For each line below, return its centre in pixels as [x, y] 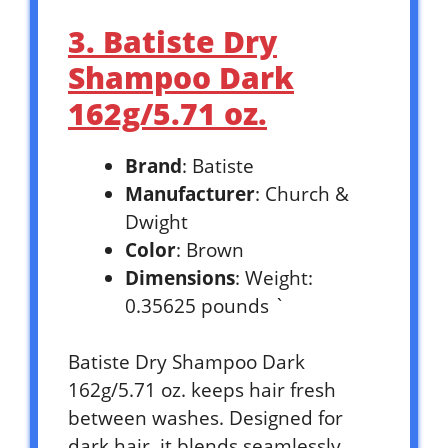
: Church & [302, 193]
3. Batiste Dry [172, 41]
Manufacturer [190, 193]
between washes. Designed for [205, 418]
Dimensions [180, 277]
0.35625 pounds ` [205, 305]
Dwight [156, 221]
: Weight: [274, 277]
